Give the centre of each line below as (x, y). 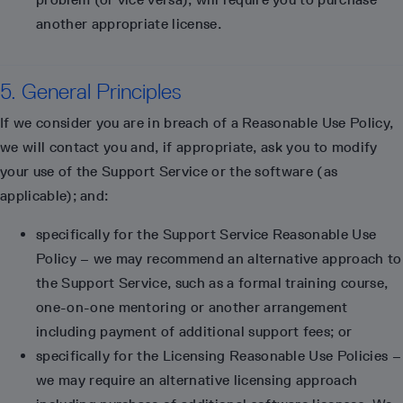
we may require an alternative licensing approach (197, 380)
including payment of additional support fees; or (194, 331)
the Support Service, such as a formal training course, (212, 283)
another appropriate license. (129, 24)
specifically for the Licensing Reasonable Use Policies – (219, 356)
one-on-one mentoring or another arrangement (192, 307)
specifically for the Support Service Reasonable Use (206, 234)
